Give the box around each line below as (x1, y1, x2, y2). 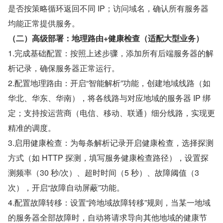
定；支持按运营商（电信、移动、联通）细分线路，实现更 (8, 107, 215, 118)
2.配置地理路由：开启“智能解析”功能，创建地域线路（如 (8, 77, 211, 89)
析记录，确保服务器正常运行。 (8, 62, 119, 74)
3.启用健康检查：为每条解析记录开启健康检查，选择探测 (8, 137, 214, 148)
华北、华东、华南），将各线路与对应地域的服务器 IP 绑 (8, 92, 211, 104)
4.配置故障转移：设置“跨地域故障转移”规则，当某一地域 (8, 197, 211, 208)
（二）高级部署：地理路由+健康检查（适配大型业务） (8, 32, 204, 44)
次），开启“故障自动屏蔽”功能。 (8, 182, 124, 193)
